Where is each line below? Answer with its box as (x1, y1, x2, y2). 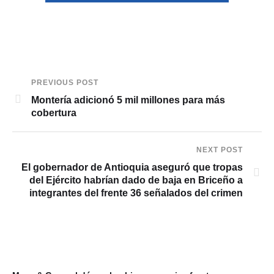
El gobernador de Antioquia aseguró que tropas (21, 162, 243, 172)
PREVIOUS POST (31, 78, 98, 87)
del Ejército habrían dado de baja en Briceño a (29, 175, 243, 185)
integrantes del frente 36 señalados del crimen (29, 188, 243, 198)
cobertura (31, 108, 76, 118)
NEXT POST (196, 146, 243, 154)
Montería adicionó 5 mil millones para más (31, 95, 225, 105)
